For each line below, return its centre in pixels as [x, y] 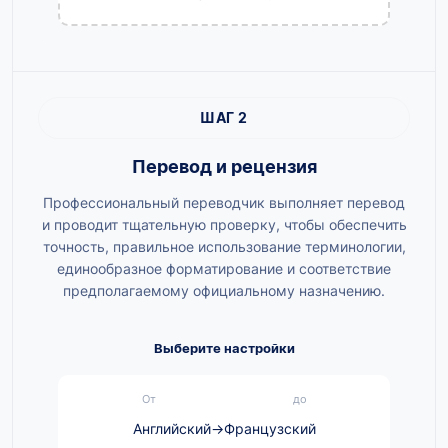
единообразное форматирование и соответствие [224, 269]
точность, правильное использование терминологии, [224, 247]
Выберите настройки [224, 348]
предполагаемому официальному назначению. [224, 291]
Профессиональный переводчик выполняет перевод [224, 203]
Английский [171, 429]
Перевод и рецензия [224, 167]
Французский [269, 429]
